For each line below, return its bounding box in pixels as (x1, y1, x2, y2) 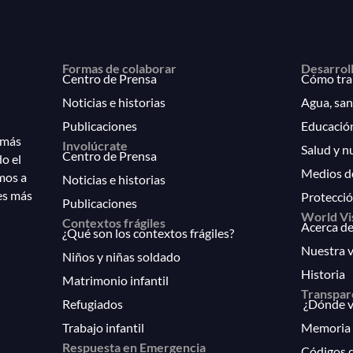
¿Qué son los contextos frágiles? (62, 225, 235, 240)
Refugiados (62, 295, 124, 311)
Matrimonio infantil (62, 272, 169, 288)
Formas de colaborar (62, 60, 177, 76)
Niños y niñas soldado (62, 248, 181, 264)
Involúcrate (62, 137, 128, 153)
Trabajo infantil (62, 319, 145, 335)
